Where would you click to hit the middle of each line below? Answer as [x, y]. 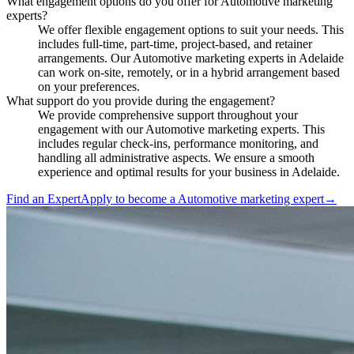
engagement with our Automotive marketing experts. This [181, 129]
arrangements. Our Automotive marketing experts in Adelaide [191, 58]
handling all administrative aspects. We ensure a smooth [176, 157]
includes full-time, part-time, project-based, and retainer [175, 43]
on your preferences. [89, 86]
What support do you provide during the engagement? [141, 100]
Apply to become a [129, 198]
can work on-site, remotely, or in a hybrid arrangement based [189, 72]
